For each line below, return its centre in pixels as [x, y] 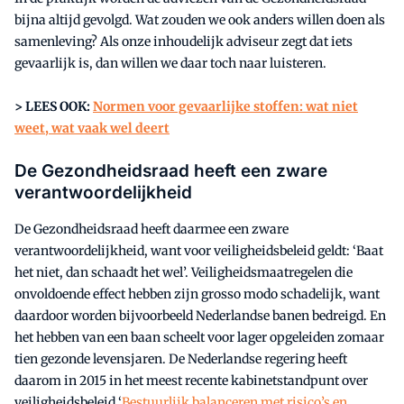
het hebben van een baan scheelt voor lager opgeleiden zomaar [199, 338]
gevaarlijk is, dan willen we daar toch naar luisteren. [170, 64]
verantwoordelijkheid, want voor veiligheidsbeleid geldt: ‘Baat [199, 251]
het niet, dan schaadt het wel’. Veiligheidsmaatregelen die [184, 273]
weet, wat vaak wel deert [92, 129]
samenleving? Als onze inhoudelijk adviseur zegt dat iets [184, 42]
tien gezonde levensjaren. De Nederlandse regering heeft [181, 359]
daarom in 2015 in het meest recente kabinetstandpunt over [191, 381]
